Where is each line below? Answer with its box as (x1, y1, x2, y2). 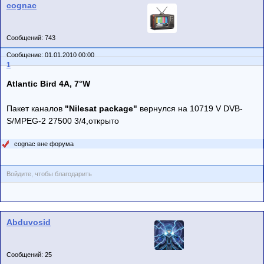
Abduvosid (6, 217, 51, 227)
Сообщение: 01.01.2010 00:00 (6, 51, 96, 58)
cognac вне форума (14, 140, 74, 147)
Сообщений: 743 (6, 34, 55, 41)
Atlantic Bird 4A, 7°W (6, 78, 90, 88)
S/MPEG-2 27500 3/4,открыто (6, 115, 119, 126)
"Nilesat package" (62, 103, 137, 113)
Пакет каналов (6, 103, 62, 113)
